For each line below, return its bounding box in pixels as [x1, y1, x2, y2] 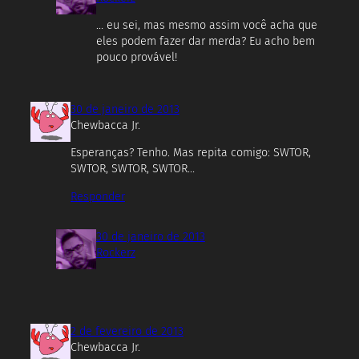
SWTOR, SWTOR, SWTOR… [71, 162, 195, 176]
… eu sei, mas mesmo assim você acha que [96, 18, 317, 33]
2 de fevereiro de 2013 [71, 325, 184, 339]
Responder [71, 189, 125, 204]
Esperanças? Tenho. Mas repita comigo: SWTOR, [71, 146, 311, 160]
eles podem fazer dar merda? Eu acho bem [96, 34, 315, 49]
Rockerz [96, 245, 135, 260]
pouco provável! [96, 50, 177, 65]
